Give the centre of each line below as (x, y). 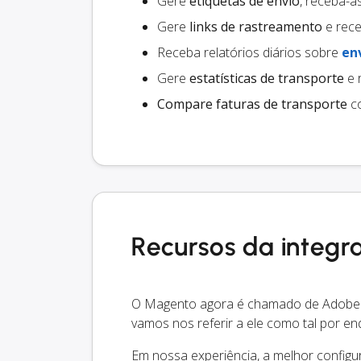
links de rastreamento (256, 27)
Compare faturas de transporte (252, 104)
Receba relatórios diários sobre (249, 53)
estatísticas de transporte (267, 79)
